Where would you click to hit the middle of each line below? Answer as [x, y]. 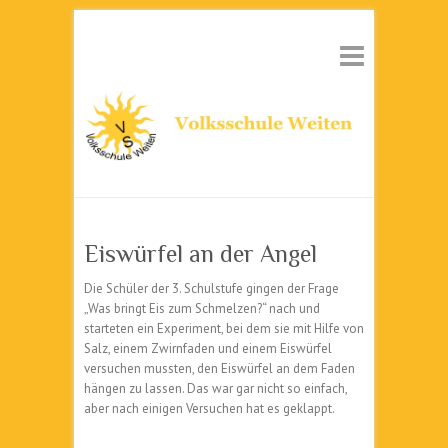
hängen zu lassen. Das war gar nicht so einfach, [215, 388]
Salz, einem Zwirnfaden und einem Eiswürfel [208, 348]
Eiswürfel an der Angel [200, 253]
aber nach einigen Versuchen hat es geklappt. [209, 408]
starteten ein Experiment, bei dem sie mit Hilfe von [224, 328]
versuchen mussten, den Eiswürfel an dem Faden [219, 368]
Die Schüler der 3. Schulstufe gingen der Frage [211, 288]
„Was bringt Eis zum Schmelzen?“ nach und [202, 308]
